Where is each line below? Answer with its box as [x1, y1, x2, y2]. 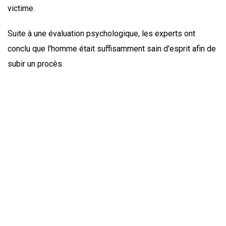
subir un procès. [8, 59, 64, 69]
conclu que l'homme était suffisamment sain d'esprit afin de [8, 44, 216, 54]
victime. [8, 4, 35, 14]
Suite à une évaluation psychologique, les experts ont [8, 29, 195, 39]
